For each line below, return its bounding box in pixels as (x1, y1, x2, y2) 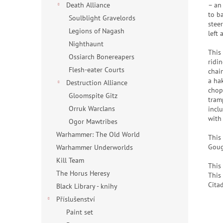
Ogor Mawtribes (69, 117, 117, 126)
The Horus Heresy (56, 169, 110, 178)
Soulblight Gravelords (69, 13, 135, 22)
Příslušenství (56, 195, 95, 204)
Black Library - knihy (56, 182, 117, 191)
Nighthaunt (69, 39, 104, 48)
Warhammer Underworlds (56, 143, 133, 152)
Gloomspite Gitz (69, 91, 117, 100)
